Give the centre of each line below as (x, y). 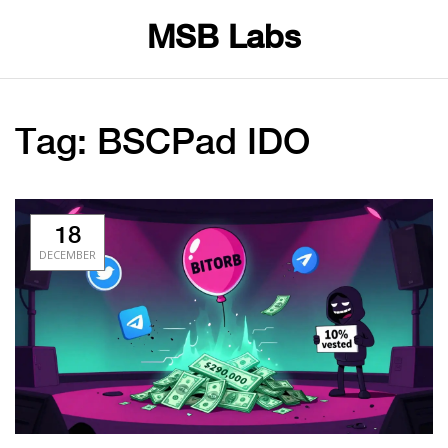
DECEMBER (67, 254)
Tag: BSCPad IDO (162, 144)
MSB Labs (224, 39)
